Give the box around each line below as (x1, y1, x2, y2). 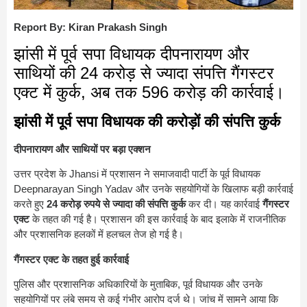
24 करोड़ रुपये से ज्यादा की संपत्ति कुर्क (47, 198, 186, 210)
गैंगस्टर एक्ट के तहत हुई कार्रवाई (14, 253, 129, 265)
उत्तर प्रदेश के (14, 168, 69, 180)
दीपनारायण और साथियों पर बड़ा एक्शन (14, 143, 151, 156)
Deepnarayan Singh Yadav (14, 183, 133, 195)
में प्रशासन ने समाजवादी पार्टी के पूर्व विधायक (99, 168, 260, 180)
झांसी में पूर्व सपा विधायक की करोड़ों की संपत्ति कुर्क (14, 113, 280, 131)
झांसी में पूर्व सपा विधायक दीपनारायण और (14, 45, 249, 64)
